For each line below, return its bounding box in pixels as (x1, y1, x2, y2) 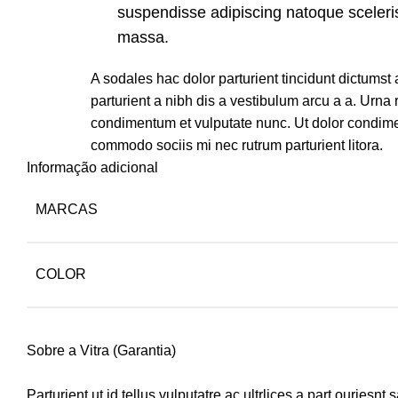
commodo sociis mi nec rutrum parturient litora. (91, 138, 383, 154)
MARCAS (36, 202, 98, 218)
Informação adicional (27, 160, 158, 176)
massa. (117, 28, 169, 47)
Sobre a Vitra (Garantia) (27, 343, 176, 359)
